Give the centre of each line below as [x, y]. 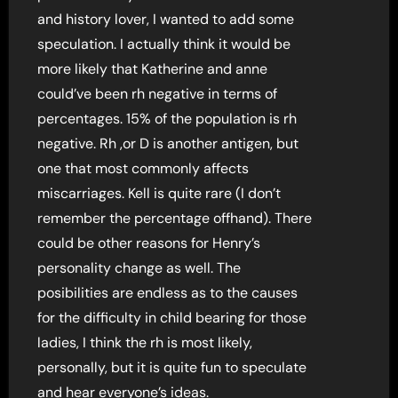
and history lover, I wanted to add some [166, 19]
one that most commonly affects [143, 168]
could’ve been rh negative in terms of [158, 93]
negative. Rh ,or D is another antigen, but [168, 143]
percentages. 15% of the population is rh [167, 118]
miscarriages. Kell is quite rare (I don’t [159, 193]
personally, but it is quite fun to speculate [172, 367]
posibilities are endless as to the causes [168, 292]
